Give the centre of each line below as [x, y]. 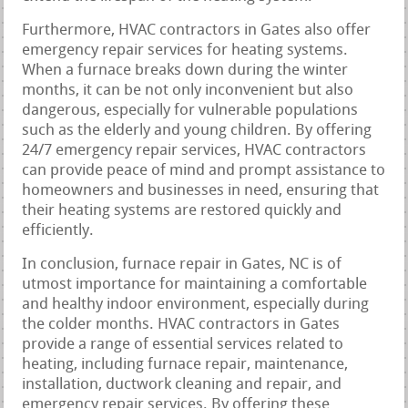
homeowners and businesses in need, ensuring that [201, 191]
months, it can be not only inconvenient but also [188, 91]
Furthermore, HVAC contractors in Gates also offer [197, 31]
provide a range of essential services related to [183, 345]
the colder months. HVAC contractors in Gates [181, 325]
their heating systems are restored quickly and [182, 211]
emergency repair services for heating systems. [185, 51]
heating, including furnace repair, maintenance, [185, 365]
